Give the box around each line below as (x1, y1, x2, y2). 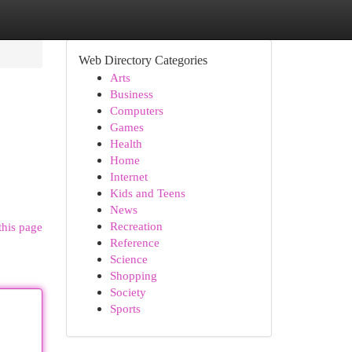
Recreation (109, 219, 163, 233)
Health (109, 137, 142, 150)
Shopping (109, 269, 157, 282)
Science (109, 252, 148, 266)
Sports (109, 302, 141, 315)
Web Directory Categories (78, 53, 207, 67)
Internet (109, 170, 148, 183)
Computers (109, 104, 163, 117)
